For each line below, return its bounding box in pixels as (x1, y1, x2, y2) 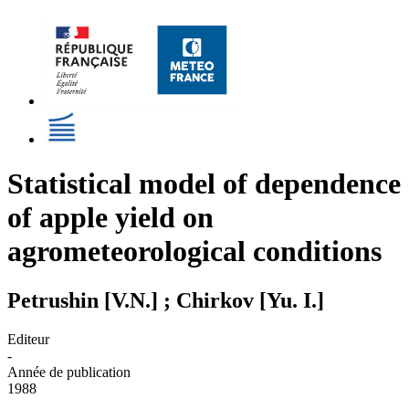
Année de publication (7, 363, 131, 380)
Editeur (7, 330, 49, 347)
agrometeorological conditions (7, 235, 382, 268)
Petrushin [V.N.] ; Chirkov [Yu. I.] (7, 288, 324, 312)
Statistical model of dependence (7, 167, 401, 201)
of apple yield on (7, 201, 214, 235)
